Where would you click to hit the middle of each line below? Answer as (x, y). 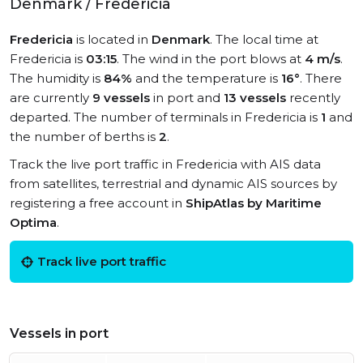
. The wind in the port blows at (211, 59)
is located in (112, 39)
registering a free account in (98, 203)
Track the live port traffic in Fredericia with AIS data (165, 164)
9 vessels (121, 98)
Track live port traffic (102, 261)
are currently (51, 98)
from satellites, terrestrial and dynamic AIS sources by (173, 184)
